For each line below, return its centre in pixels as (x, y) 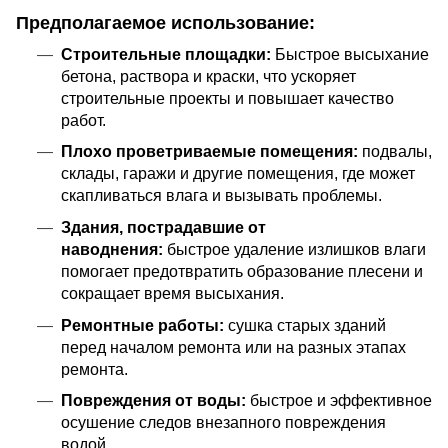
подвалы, (394, 152)
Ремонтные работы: (142, 325)
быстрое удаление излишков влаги (294, 249)
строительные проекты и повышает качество (227, 98)
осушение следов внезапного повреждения (223, 423)
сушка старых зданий (304, 325)
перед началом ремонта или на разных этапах (233, 347)
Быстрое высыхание (349, 54)
